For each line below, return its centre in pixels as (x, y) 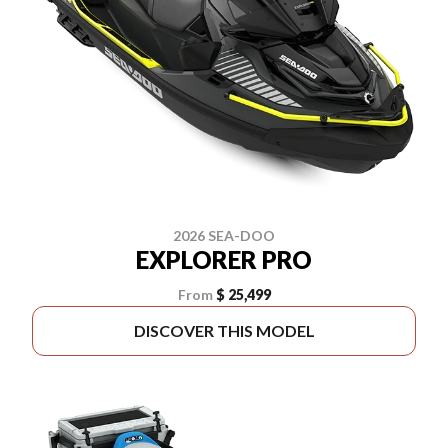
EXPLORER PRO (224, 259)
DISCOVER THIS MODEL (224, 330)
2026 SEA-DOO (224, 235)
